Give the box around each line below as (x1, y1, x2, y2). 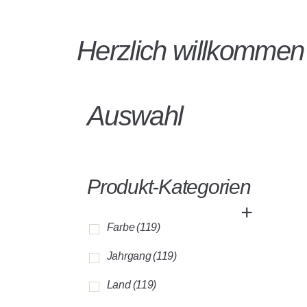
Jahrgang (106, 250, 151, 262)
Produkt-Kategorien (87, 175, 251, 198)
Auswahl (87, 101, 183, 131)
